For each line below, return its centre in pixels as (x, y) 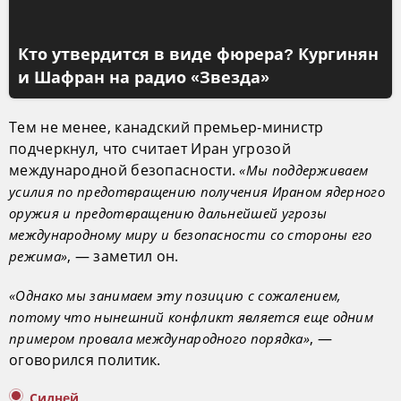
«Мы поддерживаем (304, 171)
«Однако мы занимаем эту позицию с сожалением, (175, 296)
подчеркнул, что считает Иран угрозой (150, 149)
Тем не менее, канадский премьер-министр (166, 128)
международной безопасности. (124, 171)
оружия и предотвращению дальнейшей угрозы (168, 213)
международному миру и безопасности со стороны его (191, 235)
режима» (38, 256)
